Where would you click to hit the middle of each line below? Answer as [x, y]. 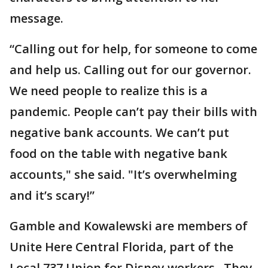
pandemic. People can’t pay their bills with [133, 112]
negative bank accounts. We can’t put [119, 133]
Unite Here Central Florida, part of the [121, 247]
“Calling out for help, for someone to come [133, 49]
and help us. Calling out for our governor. [130, 70]
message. [38, 19]
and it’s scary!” [52, 196]
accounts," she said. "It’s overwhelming [123, 175]
